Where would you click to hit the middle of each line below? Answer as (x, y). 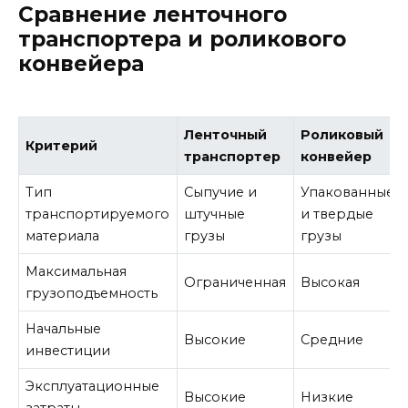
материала (63, 236)
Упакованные (348, 193)
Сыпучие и (221, 193)
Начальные (64, 329)
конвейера (81, 63)
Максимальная (76, 272)
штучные (215, 214)
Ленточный (226, 135)
